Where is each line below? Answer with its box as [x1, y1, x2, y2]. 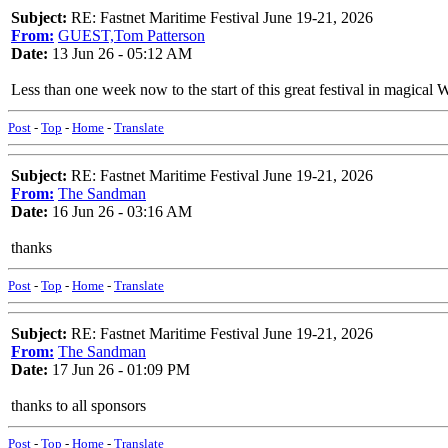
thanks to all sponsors [11, 397, 146, 414]
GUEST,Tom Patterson [58, 27, 205, 44]
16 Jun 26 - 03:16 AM [48, 203, 192, 220]
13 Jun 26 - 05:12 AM [48, 45, 192, 62]
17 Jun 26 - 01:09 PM [48, 361, 190, 378]
